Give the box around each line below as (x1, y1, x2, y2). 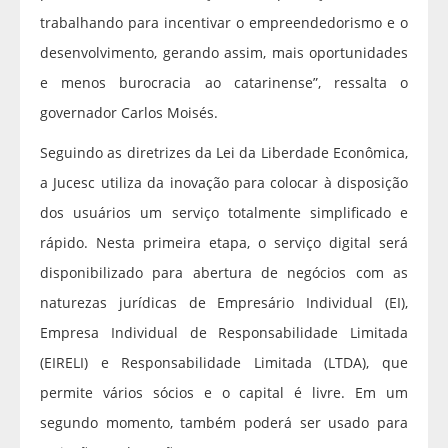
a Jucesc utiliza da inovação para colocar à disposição (40, 173, 408, 193)
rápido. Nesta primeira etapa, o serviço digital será (40, 233, 408, 253)
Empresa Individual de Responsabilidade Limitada (40, 323, 408, 343)
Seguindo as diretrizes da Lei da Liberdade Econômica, (40, 143, 408, 163)
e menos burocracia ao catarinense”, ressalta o (40, 73, 408, 93)
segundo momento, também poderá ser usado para (40, 413, 408, 433)
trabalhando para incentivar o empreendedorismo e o (40, 13, 408, 33)
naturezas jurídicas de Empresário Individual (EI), (40, 293, 408, 313)
